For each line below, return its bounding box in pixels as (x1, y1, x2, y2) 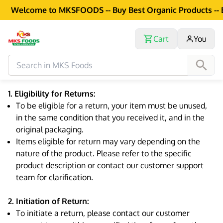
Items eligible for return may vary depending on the (16, 136, 200, 146)
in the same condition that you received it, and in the (16, 112, 205, 122)
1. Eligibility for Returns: (8, 89, 96, 99)
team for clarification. (16, 172, 93, 182)
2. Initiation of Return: (8, 196, 89, 206)
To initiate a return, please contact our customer (16, 208, 190, 218)
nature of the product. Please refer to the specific (16, 148, 192, 158)
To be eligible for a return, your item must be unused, (16, 101, 207, 111)
